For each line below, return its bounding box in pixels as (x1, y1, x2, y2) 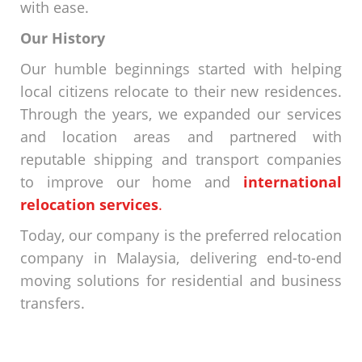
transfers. (20, 293, 89, 313)
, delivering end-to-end (176, 248, 342, 267)
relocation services (20, 195, 158, 214)
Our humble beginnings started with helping (20, 59, 342, 78)
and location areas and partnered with (20, 127, 342, 146)
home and (152, 172, 244, 192)
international (243, 172, 343, 192)
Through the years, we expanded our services (20, 104, 342, 124)
